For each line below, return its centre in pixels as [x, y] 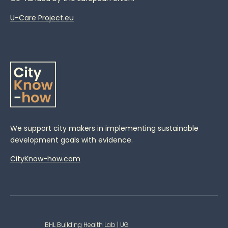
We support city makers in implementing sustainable [104, 128]
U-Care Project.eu [42, 18]
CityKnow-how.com [45, 159]
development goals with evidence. [72, 140]
